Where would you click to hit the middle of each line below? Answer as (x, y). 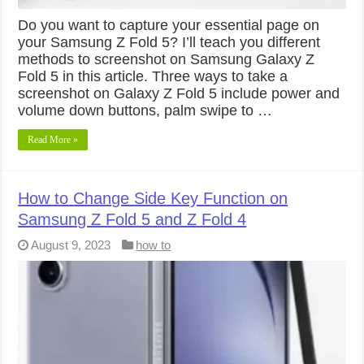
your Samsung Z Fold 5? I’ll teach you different (169, 42)
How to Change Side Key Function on (153, 198)
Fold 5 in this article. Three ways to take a (153, 76)
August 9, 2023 (71, 245)
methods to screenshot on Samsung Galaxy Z (167, 59)
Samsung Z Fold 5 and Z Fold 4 (132, 219)
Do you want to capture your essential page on (169, 25)
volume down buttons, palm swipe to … (145, 110)
